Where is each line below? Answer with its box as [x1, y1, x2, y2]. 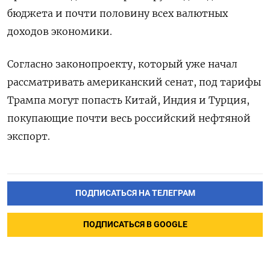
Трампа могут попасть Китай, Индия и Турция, [7, 94, 250, 107]
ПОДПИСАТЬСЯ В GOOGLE [83, 219, 187, 230]
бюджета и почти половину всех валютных [7, 7, 228, 20]
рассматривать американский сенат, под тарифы [7, 76, 261, 89]
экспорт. [7, 130, 50, 143]
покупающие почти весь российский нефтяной [7, 112, 251, 125]
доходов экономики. [7, 25, 112, 38]
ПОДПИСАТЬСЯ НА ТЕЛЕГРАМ [75, 188, 195, 199]
